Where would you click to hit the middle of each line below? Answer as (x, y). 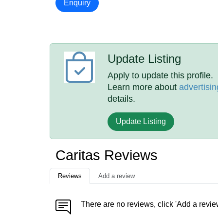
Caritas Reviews (107, 155)
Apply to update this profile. (161, 75)
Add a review (117, 176)
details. (122, 99)
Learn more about (144, 87)
